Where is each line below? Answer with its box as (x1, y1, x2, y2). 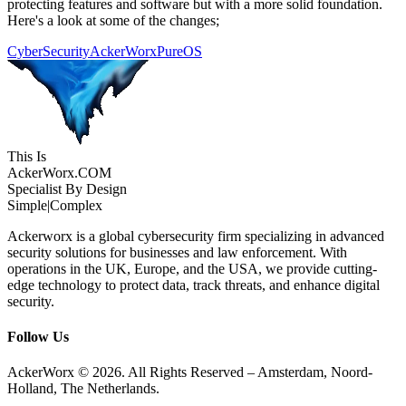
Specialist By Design (7, 180, 127, 197)
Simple (7, 197, 47, 213)
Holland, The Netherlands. (7, 381, 159, 397)
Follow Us (7, 329, 69, 345)
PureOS (157, 43, 202, 59)
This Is (7, 148, 46, 164)
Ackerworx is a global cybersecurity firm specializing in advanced (7, 227, 384, 244)
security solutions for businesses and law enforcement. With (7, 244, 347, 260)
